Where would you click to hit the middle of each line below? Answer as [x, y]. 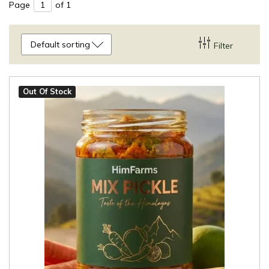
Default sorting [60, 44]
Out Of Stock [47, 91]
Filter [223, 45]
